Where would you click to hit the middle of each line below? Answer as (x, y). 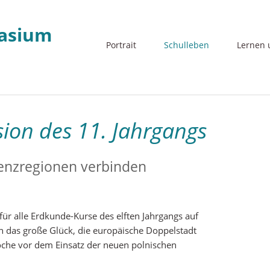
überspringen (108, 55)
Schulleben (187, 45)
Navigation (103, 40)
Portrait (121, 45)
